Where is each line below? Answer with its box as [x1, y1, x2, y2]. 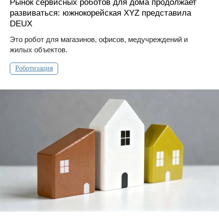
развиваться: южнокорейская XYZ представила [10, 8, 191, 18]
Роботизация [15, 64, 53, 72]
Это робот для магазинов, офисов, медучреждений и [10, 35, 188, 44]
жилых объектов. [10, 45, 67, 54]
